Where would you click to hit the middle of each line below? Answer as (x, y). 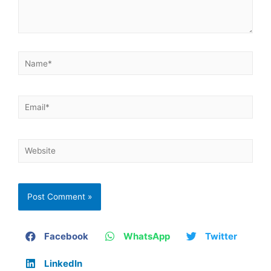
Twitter (221, 236)
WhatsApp (147, 236)
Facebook (66, 236)
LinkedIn (63, 263)
